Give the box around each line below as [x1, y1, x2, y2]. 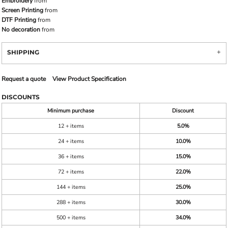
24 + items [58, 137, 84, 145]
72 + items [58, 167, 84, 176]
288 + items [56, 198, 85, 206]
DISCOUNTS [2, 93, 40, 101]
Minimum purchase [47, 106, 94, 115]
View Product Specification [52, 74, 126, 83]
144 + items [56, 183, 85, 191]
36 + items [58, 152, 84, 160]
